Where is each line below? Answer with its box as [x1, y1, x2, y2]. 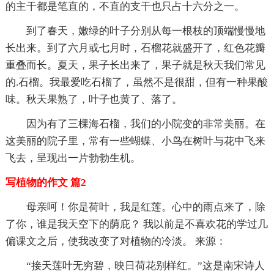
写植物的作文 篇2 [5, 176, 86, 188]
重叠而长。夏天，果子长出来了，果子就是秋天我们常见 [5, 59, 265, 71]
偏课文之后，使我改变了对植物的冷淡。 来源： [5, 235, 226, 247]
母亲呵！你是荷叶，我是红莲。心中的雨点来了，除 [26, 201, 265, 213]
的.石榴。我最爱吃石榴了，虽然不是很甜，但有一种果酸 [5, 76, 268, 88]
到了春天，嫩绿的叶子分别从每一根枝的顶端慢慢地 [26, 24, 265, 37]
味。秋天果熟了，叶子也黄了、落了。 [5, 93, 182, 105]
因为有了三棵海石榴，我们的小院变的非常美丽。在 [26, 117, 265, 130]
